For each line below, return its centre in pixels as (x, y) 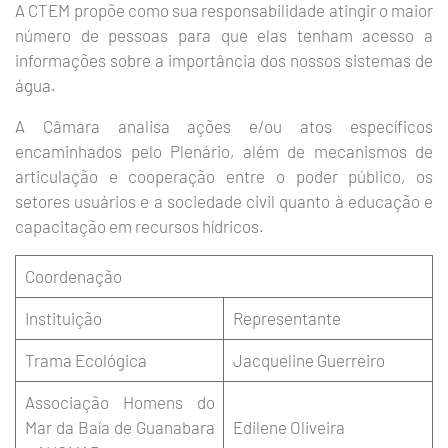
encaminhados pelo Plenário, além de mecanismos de (224, 151)
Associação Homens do (119, 402)
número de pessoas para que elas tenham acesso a (224, 35)
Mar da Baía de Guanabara (119, 427)
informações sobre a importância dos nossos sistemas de (224, 60)
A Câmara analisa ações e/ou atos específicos (224, 126)
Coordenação (73, 276)
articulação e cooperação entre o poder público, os (224, 176)
